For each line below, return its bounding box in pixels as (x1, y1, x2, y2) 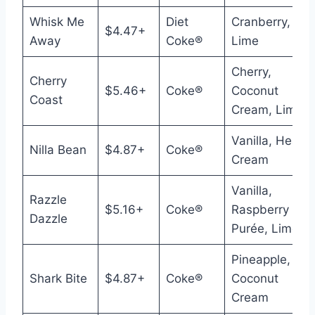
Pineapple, (231, 252, 290, 266)
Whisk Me (29, 15, 84, 29)
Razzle (29, 193, 67, 207)
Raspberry (231, 202, 289, 217)
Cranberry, (231, 15, 290, 29)
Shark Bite (29, 271, 87, 285)
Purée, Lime (231, 221, 299, 236)
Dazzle (29, 212, 67, 226)
